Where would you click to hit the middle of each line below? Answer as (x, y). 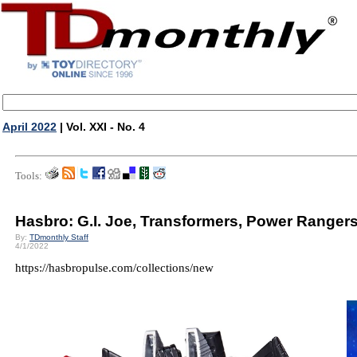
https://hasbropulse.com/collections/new (114, 268)
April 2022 (29, 127)
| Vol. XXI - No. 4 (101, 127)
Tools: (29, 176)
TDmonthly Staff (59, 237)
